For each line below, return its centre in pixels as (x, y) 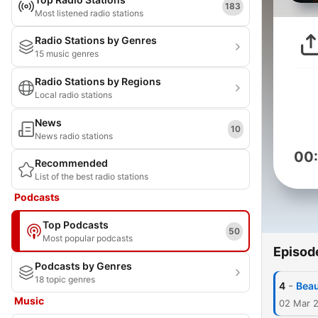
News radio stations (74, 136)
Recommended (71, 163)
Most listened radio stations (89, 13)
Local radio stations (73, 95)
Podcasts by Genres (83, 266)
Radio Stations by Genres (96, 40)
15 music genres (67, 54)
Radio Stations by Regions (98, 81)
